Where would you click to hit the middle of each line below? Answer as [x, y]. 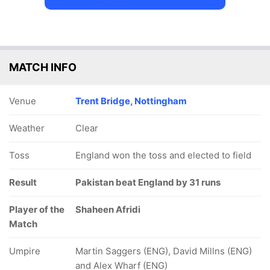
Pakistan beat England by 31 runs [148, 182]
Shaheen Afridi [108, 209]
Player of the [37, 209]
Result [23, 182]
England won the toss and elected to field [163, 155]
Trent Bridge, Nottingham [131, 101]
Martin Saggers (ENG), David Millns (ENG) [164, 251]
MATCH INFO [43, 67]
